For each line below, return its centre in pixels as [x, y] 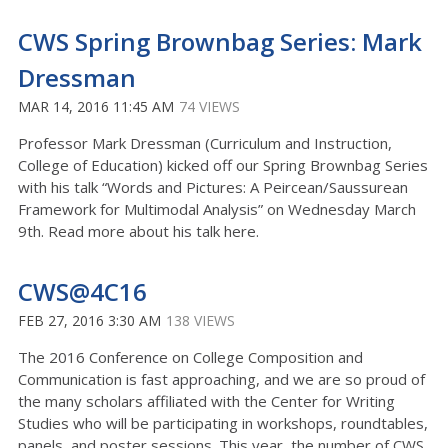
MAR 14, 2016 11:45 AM [96, 106]
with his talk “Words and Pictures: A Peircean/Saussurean [213, 187]
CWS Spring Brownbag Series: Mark [220, 41]
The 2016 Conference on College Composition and [190, 357]
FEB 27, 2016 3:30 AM [89, 320]
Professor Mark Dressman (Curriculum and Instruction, [205, 143]
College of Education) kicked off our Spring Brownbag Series [223, 165]
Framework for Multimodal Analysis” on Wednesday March [217, 209]
